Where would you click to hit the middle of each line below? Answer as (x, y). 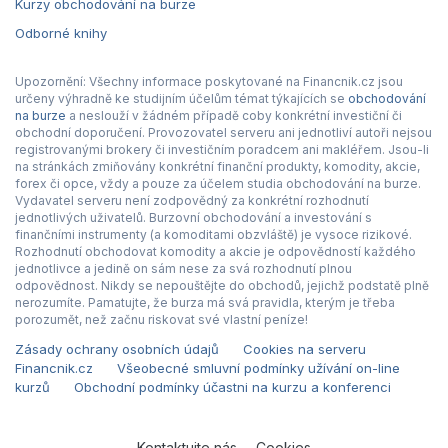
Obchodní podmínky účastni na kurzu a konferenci (232, 386)
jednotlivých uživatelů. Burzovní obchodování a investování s (193, 217)
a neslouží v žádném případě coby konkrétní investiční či (234, 115)
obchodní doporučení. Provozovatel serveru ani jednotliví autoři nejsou (223, 132)
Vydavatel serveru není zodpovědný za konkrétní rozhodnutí (192, 200)
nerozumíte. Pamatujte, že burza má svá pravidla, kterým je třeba (205, 302)
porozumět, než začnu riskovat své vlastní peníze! (161, 319)
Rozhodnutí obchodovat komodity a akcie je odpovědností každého (215, 251)
